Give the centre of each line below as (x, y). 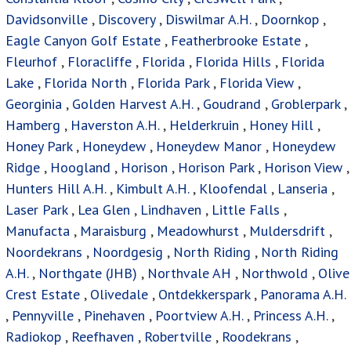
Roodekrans (257, 337)
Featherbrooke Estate (236, 41)
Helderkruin (204, 125)
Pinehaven (114, 316)
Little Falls (246, 210)
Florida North (85, 83)
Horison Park (216, 168)
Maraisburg (113, 231)
